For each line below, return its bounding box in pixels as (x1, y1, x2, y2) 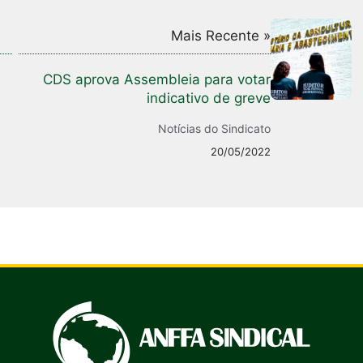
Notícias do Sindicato (158, 121, 271, 135)
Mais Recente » (171, 27, 271, 44)
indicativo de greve (147, 89, 271, 106)
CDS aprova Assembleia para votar (43, 70, 271, 88)
